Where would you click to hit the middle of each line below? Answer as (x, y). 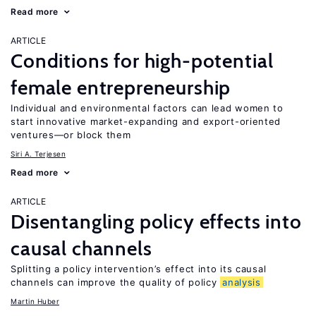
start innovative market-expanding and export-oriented (146, 121)
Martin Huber (35, 301)
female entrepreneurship (121, 87)
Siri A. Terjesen (38, 154)
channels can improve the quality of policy (116, 282)
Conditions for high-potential (142, 61)
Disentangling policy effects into (156, 221)
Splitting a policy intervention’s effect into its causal (139, 269)
